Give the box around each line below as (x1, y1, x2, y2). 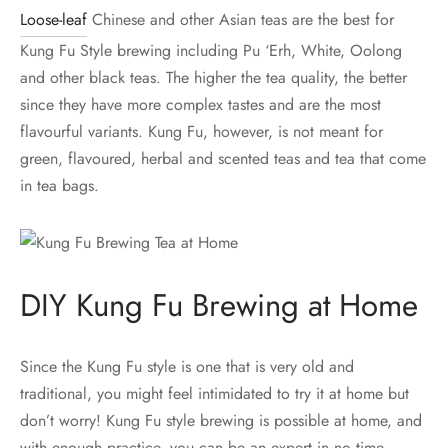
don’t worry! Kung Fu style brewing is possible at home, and (20, 408, 422, 432)
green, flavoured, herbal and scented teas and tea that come (20, 146, 426, 170)
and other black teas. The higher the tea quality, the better (20, 65, 407, 89)
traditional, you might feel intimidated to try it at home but (20, 381, 409, 405)
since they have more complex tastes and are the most (20, 92, 381, 116)
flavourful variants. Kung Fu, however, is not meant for (20, 119, 383, 143)
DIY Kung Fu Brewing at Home (20, 282, 418, 328)
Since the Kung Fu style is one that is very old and (20, 354, 354, 378)
